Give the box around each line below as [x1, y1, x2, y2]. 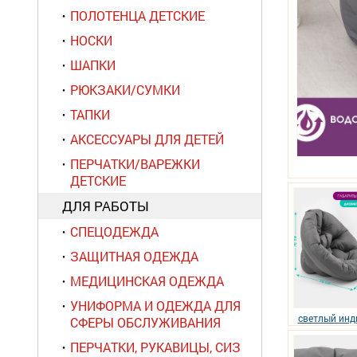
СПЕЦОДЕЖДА [70, 223, 159, 240]
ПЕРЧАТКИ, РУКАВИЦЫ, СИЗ [70, 339, 241, 355]
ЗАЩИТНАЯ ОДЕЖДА [70, 248, 198, 265]
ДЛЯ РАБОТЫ [62, 197, 149, 215]
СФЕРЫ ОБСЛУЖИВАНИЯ [70, 314, 221, 331]
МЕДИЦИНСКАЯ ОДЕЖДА [70, 273, 224, 289]
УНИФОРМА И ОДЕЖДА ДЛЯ [70, 297, 241, 314]
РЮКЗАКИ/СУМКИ [70, 81, 180, 98]
